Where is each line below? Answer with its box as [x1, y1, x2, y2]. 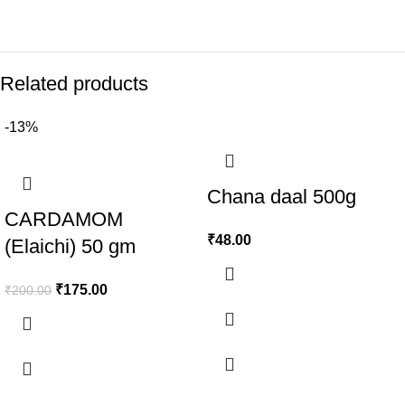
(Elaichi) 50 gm [5, 235, 136, 258]
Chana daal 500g [207, 185, 356, 208]
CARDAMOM [5, 208, 123, 231]
